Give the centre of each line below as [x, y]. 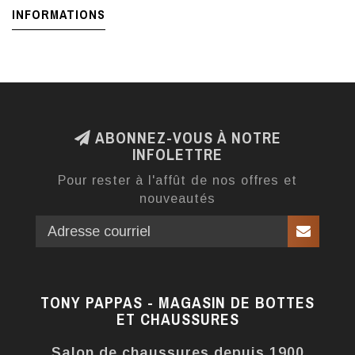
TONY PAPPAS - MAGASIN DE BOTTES [177, 303]
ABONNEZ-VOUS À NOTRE [186, 138]
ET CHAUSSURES [177, 320]
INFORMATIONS [59, 15]
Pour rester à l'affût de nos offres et [177, 180]
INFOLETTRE [177, 155]
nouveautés [177, 198]
